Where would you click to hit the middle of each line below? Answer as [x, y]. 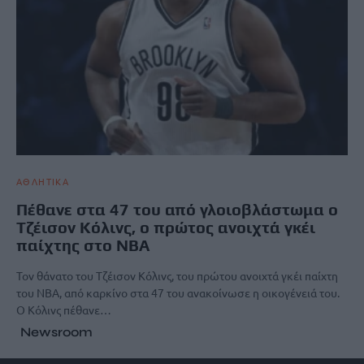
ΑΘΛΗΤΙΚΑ [43, 181]
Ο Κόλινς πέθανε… [64, 309]
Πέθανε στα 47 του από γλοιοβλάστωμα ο [177, 209]
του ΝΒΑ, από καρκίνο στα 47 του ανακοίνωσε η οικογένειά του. [178, 292]
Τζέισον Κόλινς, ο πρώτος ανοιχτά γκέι [166, 227]
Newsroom [56, 331]
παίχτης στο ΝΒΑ [83, 245]
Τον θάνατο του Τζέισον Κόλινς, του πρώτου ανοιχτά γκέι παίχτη [177, 275]
